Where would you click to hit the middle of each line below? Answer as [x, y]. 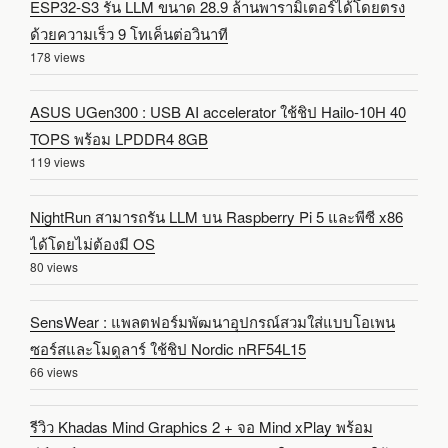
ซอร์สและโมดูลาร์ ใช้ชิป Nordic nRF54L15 [168, 349]
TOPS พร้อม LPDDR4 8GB [119, 139]
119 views [57, 162]
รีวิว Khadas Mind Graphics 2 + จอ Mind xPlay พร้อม [201, 427]
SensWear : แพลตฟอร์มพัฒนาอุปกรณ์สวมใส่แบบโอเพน [212, 322]
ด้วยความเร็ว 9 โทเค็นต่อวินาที [129, 34]
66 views [54, 372]
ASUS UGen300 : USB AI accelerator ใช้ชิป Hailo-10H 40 [218, 112]
